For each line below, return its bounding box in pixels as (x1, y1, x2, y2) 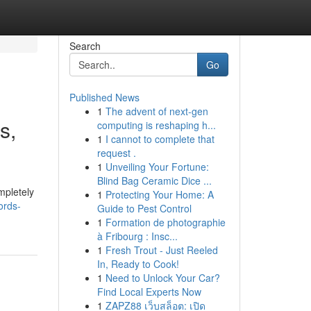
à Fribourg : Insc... (96, 229, 178, 243)
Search (69, 39, 101, 53)
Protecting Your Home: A (105, 187, 214, 201)
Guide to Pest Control (96, 201, 192, 215)
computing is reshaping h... (96, 118, 216, 132)
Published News (69, 90, 140, 104)
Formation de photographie (105, 215, 226, 229)
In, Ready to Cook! (96, 257, 179, 271)
